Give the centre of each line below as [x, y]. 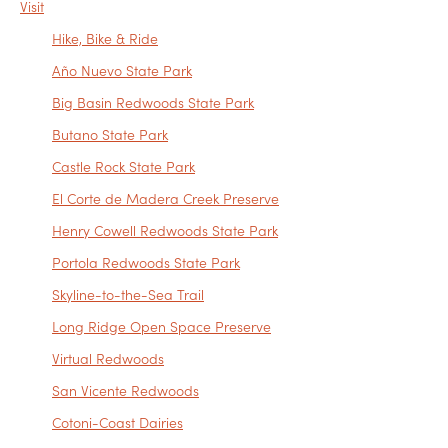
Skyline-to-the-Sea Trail [128, 294]
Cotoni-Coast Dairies [117, 422]
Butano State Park [110, 134]
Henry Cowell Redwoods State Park [165, 230]
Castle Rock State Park [123, 166]
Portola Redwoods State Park [146, 262]
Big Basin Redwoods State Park [153, 102]
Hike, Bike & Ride [105, 38]
